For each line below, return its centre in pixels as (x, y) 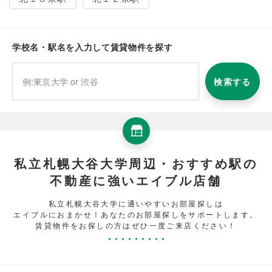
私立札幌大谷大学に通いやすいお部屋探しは (136, 203)
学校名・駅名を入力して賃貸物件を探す (93, 46)
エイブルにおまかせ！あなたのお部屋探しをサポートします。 (136, 214)
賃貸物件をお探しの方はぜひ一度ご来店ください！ (136, 225)
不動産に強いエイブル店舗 (136, 180)
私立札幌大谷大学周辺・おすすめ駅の (136, 163)
